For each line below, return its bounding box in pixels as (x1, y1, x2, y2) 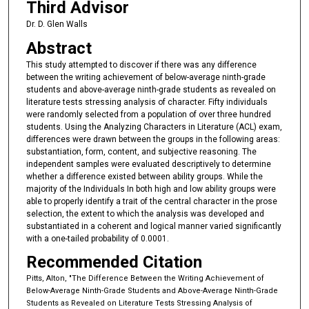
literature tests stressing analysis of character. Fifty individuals (26, 97, 268, 107)
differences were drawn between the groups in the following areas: (26, 134, 280, 144)
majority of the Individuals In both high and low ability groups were (26, 183, 276, 194)
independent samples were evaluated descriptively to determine (26, 159, 271, 169)
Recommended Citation (26, 252, 202, 272)
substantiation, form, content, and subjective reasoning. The (26, 146, 257, 157)
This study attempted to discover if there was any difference (26, 59, 257, 70)
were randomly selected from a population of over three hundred (26, 109, 271, 119)
